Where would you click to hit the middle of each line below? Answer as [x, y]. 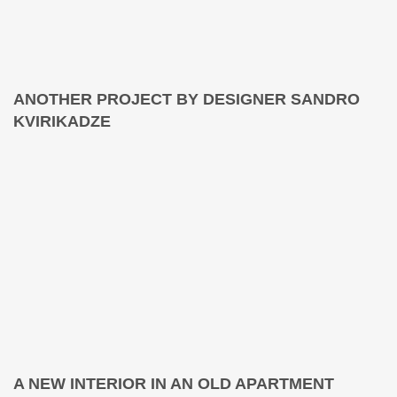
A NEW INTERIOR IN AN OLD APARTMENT [174, 384]
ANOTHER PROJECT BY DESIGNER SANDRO [187, 100]
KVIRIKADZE [62, 122]
